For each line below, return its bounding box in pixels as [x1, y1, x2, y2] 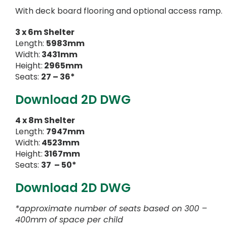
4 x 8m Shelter [15, 114, 75, 126]
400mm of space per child [15, 213, 123, 225]
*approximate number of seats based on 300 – [15, 202, 207, 214]
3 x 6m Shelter [15, 26, 74, 38]
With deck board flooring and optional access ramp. [15, 5, 222, 17]
